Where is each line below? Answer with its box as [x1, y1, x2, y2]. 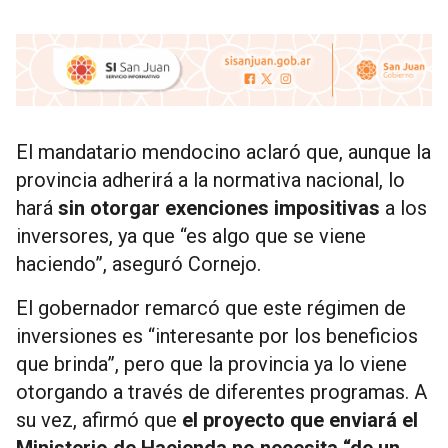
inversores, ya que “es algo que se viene [16, 223, 366, 248]
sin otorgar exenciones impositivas [58, 195, 380, 220]
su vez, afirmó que [16, 407, 182, 432]
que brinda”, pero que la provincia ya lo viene [16, 351, 407, 376]
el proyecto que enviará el [182, 407, 418, 432]
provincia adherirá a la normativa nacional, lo [16, 167, 405, 192]
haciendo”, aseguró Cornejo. [16, 251, 261, 276]
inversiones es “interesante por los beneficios [16, 323, 418, 348]
